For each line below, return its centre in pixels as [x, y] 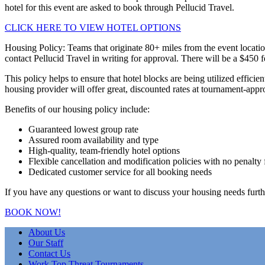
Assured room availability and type [93, 140]
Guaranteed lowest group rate [83, 129]
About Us [47, 232]
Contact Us [49, 253]
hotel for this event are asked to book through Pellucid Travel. [119, 7]
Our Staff [46, 243]
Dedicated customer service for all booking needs [120, 172]
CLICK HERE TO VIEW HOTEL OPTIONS [93, 27]
